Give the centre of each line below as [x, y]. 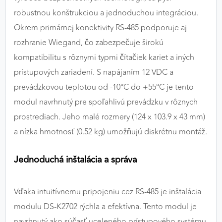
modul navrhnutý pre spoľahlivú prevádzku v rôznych [106, 102]
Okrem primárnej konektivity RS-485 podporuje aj [100, 28]
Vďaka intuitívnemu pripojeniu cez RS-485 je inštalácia [108, 192]
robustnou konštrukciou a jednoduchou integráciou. [106, 13]
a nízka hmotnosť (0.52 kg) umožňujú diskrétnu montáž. [111, 132]
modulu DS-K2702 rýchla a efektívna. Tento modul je [105, 207]
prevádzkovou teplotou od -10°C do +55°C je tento [104, 87]
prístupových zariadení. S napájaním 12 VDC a [94, 73]
